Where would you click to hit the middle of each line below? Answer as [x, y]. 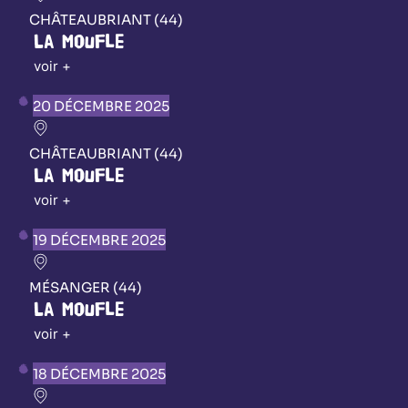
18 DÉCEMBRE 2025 [99, 373]
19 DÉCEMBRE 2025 [99, 240]
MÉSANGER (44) [86, 287]
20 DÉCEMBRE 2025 [101, 106]
